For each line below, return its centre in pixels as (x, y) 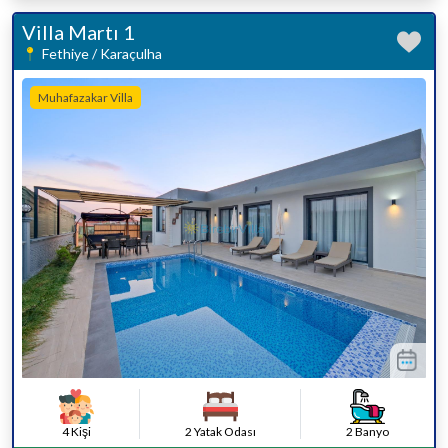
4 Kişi (76, 431)
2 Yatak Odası (220, 431)
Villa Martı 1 (78, 32)
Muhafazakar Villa (85, 97)
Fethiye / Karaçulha (102, 53)
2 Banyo (368, 431)
